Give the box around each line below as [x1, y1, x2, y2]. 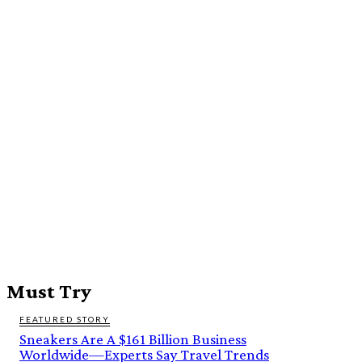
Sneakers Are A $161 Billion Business [19, 330, 246, 347]
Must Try [6, 279, 91, 303]
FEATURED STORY [19, 314, 110, 324]
